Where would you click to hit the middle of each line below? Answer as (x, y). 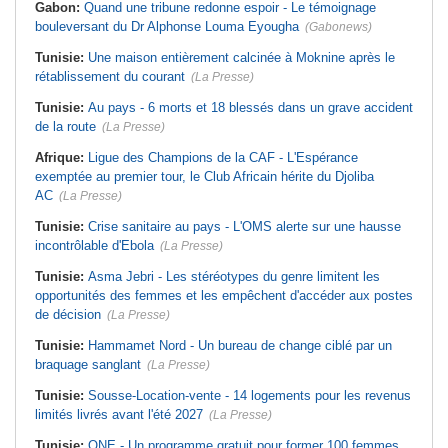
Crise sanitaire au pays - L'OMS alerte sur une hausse (244, 227)
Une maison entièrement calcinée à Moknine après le (241, 58)
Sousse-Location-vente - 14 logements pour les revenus (249, 396)
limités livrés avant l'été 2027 (119, 415)
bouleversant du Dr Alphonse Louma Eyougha (167, 27)
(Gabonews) (338, 27)
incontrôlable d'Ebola (94, 246)
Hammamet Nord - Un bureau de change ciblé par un (240, 346)
